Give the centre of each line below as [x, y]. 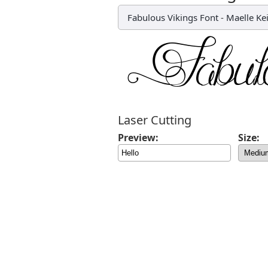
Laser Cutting [155, 120]
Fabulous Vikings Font [173, 17]
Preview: [138, 138]
